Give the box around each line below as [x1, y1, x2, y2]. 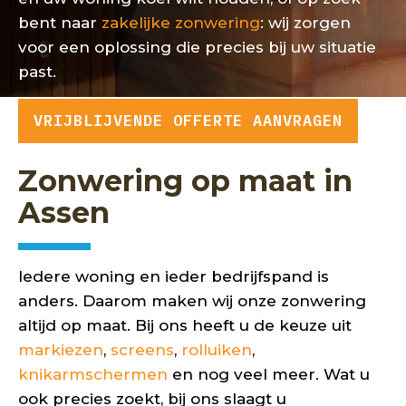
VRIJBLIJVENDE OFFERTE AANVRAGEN [34, 110, 343, 130]
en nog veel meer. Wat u [168, 365, 370, 383]
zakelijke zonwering [101, 13, 260, 32]
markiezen [18, 341, 103, 359]
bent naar [18, 13, 101, 32]
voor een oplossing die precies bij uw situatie [18, 37, 376, 56]
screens [111, 341, 174, 359]
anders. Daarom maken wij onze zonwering [18, 292, 366, 310]
